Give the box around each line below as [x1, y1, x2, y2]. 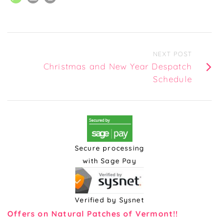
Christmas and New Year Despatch [43, 61, 192, 72]
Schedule [153, 74, 192, 85]
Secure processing [74, 144, 145, 153]
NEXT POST [153, 50, 192, 58]
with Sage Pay [83, 156, 136, 166]
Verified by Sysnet [75, 196, 144, 205]
